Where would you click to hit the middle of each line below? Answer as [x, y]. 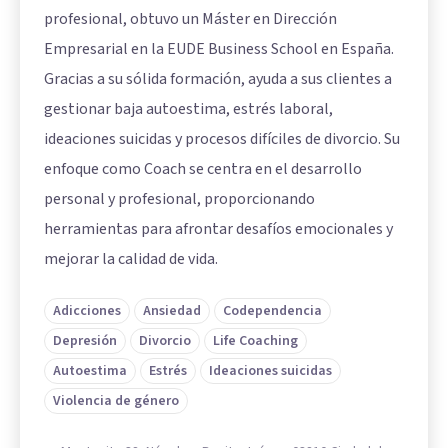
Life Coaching [255, 341]
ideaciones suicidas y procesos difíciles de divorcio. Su [222, 139]
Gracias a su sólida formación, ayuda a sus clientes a [218, 79]
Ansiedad [172, 311]
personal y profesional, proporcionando [179, 199]
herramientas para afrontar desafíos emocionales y [218, 229]
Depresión [85, 341]
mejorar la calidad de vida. [131, 259]
